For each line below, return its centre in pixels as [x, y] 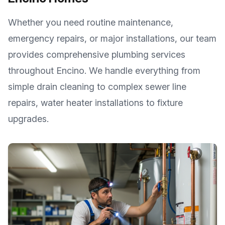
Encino [70, 71]
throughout [32, 71]
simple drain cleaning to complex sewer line [97, 87]
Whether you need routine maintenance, [91, 22]
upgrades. [28, 119]
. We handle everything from [142, 71]
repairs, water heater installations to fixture [95, 103]
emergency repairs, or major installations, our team [112, 38]
